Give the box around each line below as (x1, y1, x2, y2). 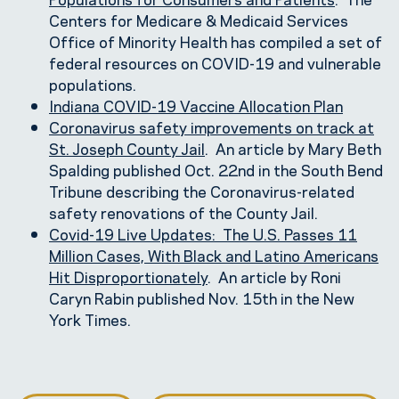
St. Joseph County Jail (49, 137, 205, 159)
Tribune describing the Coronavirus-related (49, 180, 354, 202)
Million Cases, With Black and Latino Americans (49, 244, 379, 266)
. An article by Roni (208, 265, 341, 288)
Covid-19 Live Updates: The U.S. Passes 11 (49, 223, 357, 245)
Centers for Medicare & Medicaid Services (49, 9, 348, 31)
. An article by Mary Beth (205, 137, 381, 159)
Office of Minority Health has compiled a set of (49, 30, 382, 53)
